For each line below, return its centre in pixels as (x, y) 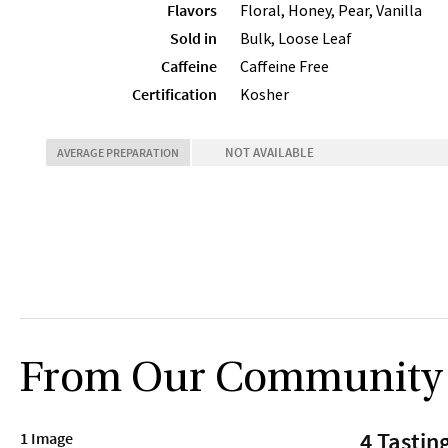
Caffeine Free (284, 66)
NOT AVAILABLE (269, 152)
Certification (174, 94)
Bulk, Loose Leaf (296, 38)
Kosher (264, 94)
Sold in (193, 38)
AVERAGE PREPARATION (118, 152)
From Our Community (231, 380)
